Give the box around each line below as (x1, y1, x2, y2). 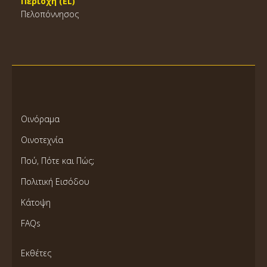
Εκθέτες (21, 247, 51, 259)
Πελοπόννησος (21, 8, 79, 20)
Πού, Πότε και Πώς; (21, 155, 94, 166)
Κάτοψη (21, 197, 51, 208)
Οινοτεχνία (21, 134, 63, 145)
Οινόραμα (21, 113, 60, 125)
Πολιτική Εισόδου (21, 176, 89, 187)
